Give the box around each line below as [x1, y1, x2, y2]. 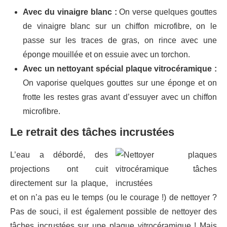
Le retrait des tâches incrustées [10, 125, 174, 138]
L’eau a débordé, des [10, 150, 108, 159]
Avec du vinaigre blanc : [23, 7, 117, 16]
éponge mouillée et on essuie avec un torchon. [23, 50, 190, 59]
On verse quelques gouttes [117, 7, 217, 16]
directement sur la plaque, [10, 178, 108, 187]
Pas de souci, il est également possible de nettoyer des [10, 207, 217, 216]
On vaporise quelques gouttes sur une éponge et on [23, 78, 217, 87]
